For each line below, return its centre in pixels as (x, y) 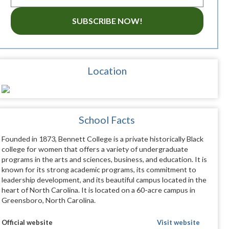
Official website (27, 223)
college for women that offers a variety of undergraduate (95, 149)
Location (107, 71)
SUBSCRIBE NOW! (107, 21)
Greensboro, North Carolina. (48, 200)
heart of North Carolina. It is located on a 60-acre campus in (98, 190)
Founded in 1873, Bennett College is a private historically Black (102, 139)
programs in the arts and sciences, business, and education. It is (104, 159)
